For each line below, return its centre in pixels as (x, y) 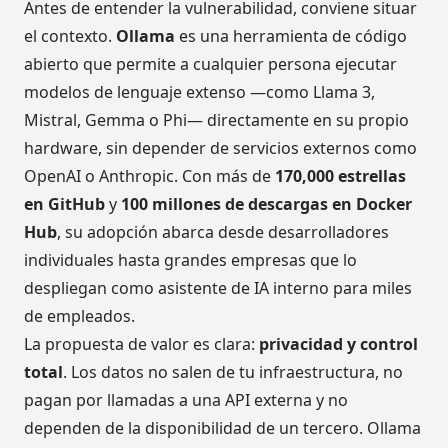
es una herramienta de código (291, 36)
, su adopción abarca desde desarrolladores (223, 232)
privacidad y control (338, 344)
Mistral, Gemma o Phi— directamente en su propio (216, 120)
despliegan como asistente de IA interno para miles (218, 288)
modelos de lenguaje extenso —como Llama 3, (199, 92)
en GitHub (64, 204)
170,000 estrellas (340, 176)
